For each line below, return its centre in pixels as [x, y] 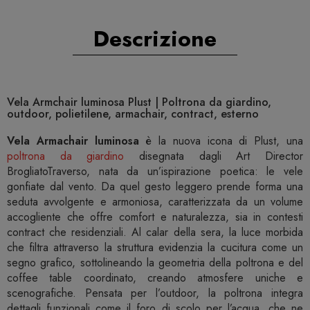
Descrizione [155, 39]
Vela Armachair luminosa [73, 141]
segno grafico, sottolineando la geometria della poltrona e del [155, 263]
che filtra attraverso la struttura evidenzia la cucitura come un [155, 248]
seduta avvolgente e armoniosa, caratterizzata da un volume [155, 202]
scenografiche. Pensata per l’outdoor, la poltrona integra [155, 293]
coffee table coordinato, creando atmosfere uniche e [155, 278]
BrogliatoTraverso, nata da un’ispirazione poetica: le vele [155, 172]
